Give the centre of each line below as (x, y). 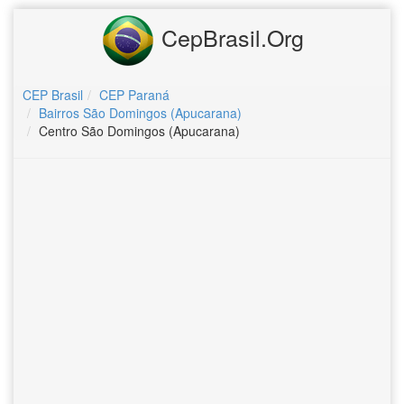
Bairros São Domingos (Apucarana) (140, 113)
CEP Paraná (134, 95)
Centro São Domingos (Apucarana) (139, 131)
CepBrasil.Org (229, 37)
